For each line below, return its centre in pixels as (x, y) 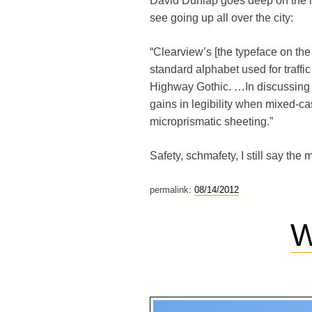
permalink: (172, 189)
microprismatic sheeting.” (211, 121)
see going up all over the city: (221, 17)
